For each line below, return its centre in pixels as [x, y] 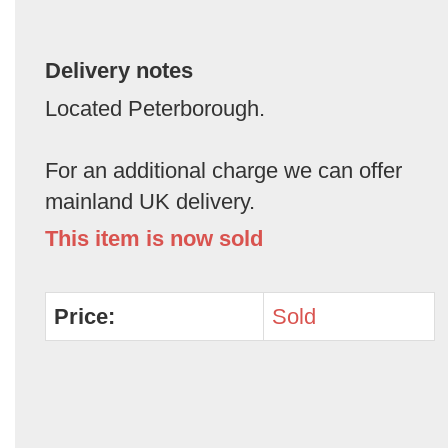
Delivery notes [119, 70]
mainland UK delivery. [150, 201]
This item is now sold [154, 238]
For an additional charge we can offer [223, 170]
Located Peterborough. [155, 108]
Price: [84, 316]
